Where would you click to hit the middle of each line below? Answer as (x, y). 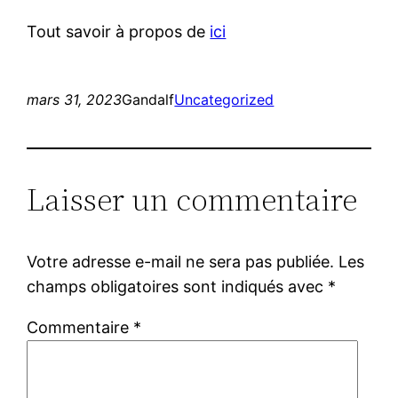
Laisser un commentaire (192, 199)
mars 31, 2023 (75, 99)
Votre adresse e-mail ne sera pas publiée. (181, 261)
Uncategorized (224, 99)
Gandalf (148, 99)
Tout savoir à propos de (119, 31)
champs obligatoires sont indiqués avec (178, 286)
